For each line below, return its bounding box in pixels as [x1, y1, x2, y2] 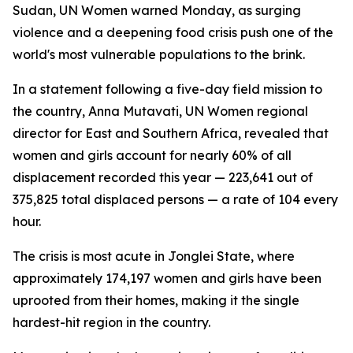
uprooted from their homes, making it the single [13, 292, 299, 308]
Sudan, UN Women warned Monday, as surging [13, 2, 301, 18]
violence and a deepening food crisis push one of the [13, 24, 333, 40]
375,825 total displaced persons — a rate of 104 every [13, 191, 338, 207]
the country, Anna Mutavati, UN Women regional [13, 103, 308, 119]
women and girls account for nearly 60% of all [13, 147, 292, 163]
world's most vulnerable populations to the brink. [13, 46, 305, 62]
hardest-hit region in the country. [13, 314, 210, 330]
